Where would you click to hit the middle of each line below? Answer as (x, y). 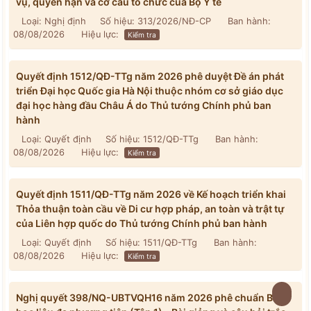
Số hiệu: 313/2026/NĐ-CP (155, 21)
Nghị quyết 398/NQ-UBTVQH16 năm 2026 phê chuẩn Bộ (148, 297)
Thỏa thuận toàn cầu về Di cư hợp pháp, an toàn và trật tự (150, 209)
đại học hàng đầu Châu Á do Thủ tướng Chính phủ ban (144, 105)
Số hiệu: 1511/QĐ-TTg (151, 243)
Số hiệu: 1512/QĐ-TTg (152, 139)
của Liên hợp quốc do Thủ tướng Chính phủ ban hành (142, 223)
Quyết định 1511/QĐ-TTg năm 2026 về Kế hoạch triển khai (151, 194)
